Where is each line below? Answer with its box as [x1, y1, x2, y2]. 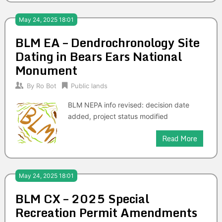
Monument [15, 60, 77, 80]
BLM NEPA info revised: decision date [67, 101, 189, 110]
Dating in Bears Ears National [15, 47, 182, 66]
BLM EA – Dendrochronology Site [15, 33, 200, 53]
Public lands [70, 82, 108, 90]
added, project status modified [67, 112, 168, 121]
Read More [162, 133, 198, 145]
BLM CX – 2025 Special [15, 189, 149, 209]
